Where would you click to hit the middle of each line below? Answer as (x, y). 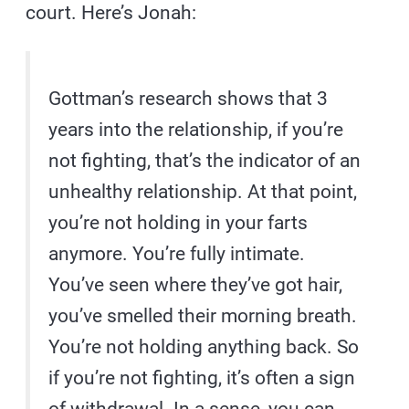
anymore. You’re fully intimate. (177, 254)
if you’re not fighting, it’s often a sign (202, 378)
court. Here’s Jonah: (111, 13)
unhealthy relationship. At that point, (203, 192)
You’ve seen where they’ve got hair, (196, 285)
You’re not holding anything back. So (204, 347)
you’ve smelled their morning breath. (203, 316)
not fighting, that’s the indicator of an (205, 161)
